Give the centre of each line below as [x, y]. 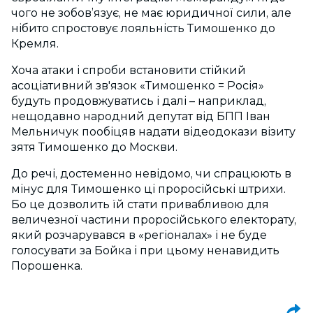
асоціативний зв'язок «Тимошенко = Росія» [138, 85]
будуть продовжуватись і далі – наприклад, [139, 101]
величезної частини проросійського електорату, [154, 219]
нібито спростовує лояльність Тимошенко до [143, 28]
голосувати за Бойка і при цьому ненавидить [145, 250]
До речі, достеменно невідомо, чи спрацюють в [151, 173]
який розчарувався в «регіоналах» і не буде [139, 235]
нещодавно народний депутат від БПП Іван [141, 116]
